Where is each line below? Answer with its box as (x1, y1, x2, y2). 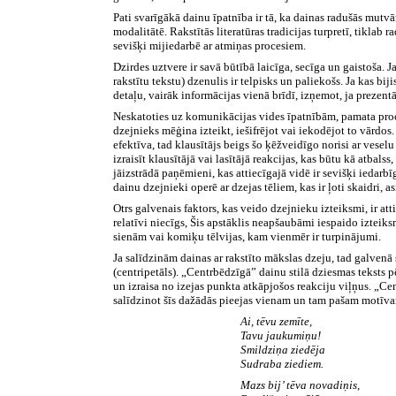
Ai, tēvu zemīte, (240, 314, 312, 328)
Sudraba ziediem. (240, 356, 324, 370)
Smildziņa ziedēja (240, 342, 325, 356)
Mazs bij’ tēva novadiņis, (240, 377, 360, 392)
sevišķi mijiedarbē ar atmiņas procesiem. (113, 38, 307, 52)
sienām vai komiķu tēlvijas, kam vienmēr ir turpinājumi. (113, 229, 382, 243)
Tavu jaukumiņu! (240, 328, 321, 342)
